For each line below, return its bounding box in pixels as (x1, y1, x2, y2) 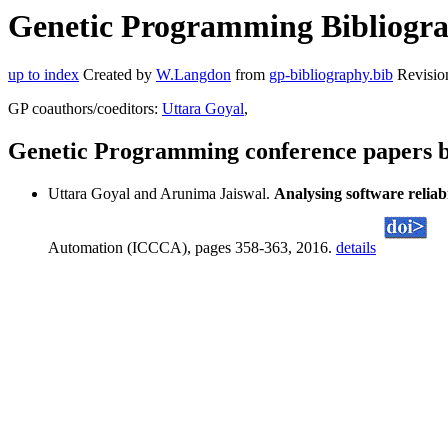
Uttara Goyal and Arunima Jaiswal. (48, 185, 274, 203)
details (336, 239, 376, 257)
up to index (8, 66, 79, 84)
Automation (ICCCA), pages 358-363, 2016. (48, 239, 336, 257)
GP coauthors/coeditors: (8, 100, 162, 118)
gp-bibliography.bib (269, 66, 393, 84)
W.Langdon (156, 66, 231, 84)
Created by (79, 66, 156, 84)
